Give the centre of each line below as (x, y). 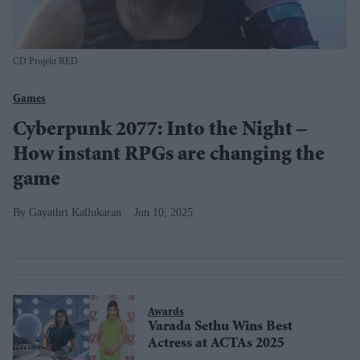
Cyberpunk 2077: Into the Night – (160, 131)
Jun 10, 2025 (164, 213)
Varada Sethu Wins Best (220, 327)
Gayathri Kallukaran (75, 213)
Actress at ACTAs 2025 (216, 344)
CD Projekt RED (45, 61)
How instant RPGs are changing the (169, 156)
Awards (166, 312)
